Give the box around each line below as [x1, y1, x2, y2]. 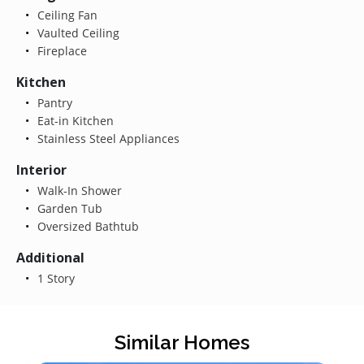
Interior [16, 160, 67, 179]
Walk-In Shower [33, 182, 122, 198]
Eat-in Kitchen [33, 112, 114, 128]
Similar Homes [115, 330, 249, 354]
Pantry [33, 94, 72, 110]
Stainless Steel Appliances [33, 130, 180, 146]
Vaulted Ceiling [33, 24, 119, 41]
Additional [16, 248, 84, 266]
